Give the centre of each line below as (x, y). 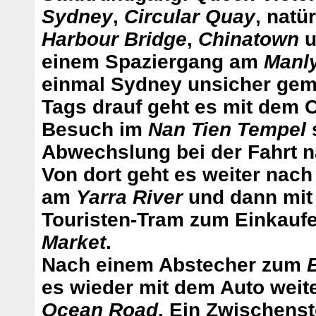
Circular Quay (190, 17)
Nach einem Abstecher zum (174, 265)
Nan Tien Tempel (227, 130)
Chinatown (249, 39)
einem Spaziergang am (153, 62)
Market (74, 243)
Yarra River (129, 197)
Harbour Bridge (114, 39)
